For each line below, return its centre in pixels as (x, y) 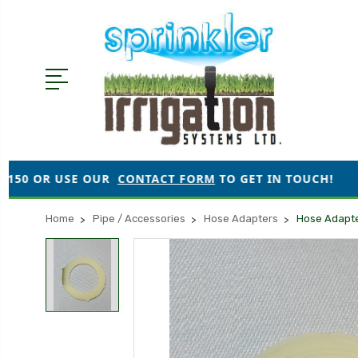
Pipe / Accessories (139, 218)
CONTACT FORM (77, 178)
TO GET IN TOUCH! (185, 178)
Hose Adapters (241, 218)
